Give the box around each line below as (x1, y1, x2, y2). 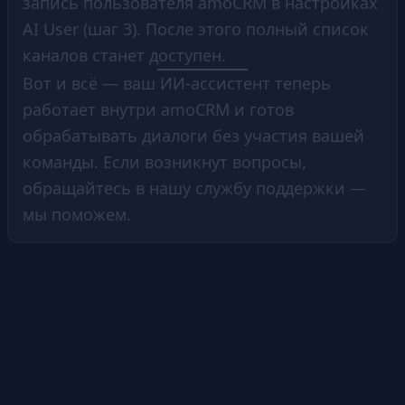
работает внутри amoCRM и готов (23, 98, 294, 120)
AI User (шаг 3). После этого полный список (23, 17, 369, 40)
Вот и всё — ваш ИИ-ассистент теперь (23, 71, 331, 94)
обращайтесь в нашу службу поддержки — (23, 176, 366, 199)
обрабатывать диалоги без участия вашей (23, 124, 364, 146)
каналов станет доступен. (23, 43, 226, 66)
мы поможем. (23, 202, 131, 225)
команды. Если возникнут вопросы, (23, 150, 306, 173)
